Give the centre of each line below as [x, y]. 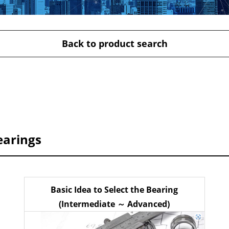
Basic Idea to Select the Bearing [114, 190]
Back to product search [114, 44]
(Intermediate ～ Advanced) [114, 204]
